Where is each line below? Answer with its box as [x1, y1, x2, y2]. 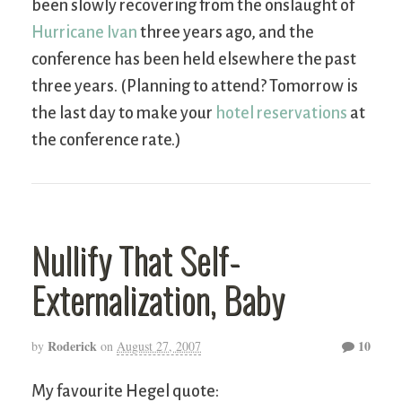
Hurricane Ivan [31, 22, 137, 41]
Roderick [48, 336, 97, 356]
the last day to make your [31, 103, 215, 122]
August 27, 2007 [117, 337, 201, 355]
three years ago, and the [137, 22, 314, 41]
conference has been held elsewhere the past [31, 49, 356, 68]
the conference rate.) [31, 130, 181, 149]
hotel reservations [215, 103, 347, 122]
